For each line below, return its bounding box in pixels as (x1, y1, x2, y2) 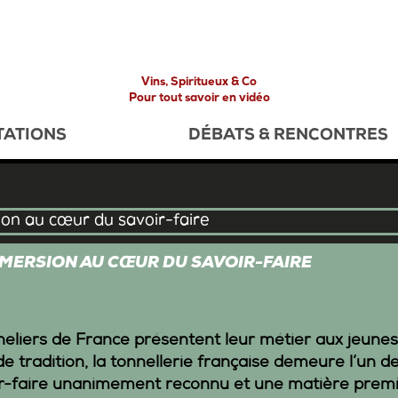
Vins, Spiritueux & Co (141, 76, 257, 90)
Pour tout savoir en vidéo (128, 92, 270, 106)
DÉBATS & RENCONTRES (188, 127, 389, 146)
